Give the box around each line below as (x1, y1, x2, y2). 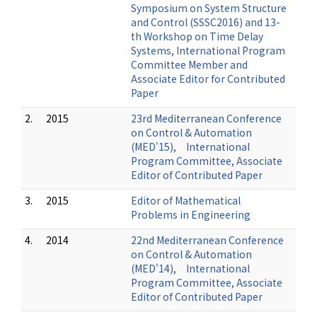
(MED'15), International (131, 139, 250, 154)
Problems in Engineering (131, 207, 250, 221)
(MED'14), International (131, 261, 250, 275)
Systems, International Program (131, 43, 285, 57)
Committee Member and (131, 57, 248, 71)
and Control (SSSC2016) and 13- (131, 15, 280, 29)
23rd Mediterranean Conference (131, 111, 282, 125)
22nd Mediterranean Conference (131, 233, 284, 247)
